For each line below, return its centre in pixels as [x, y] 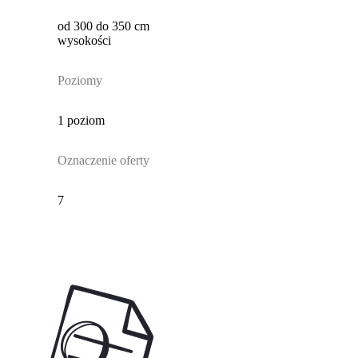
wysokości [84, 41]
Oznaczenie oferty [103, 161]
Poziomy [80, 81]
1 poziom [81, 121]
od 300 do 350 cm [103, 26]
